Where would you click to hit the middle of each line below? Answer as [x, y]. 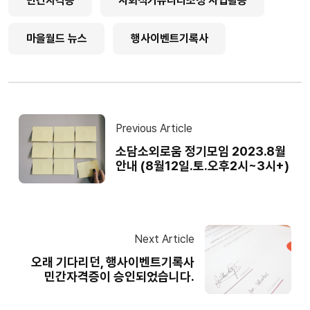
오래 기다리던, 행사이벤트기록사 [113, 262]
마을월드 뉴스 [56, 39]
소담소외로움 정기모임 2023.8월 [201, 152]
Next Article [164, 239]
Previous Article [154, 129]
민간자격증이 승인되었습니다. [119, 277]
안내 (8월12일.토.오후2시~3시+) [202, 166]
